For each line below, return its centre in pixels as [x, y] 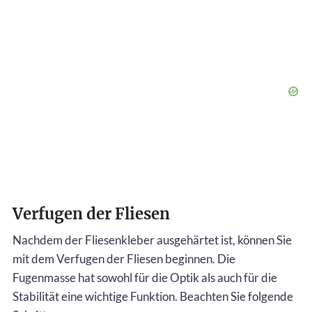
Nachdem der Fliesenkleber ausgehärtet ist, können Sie [152, 240]
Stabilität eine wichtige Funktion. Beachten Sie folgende [153, 296]
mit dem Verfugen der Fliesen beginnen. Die [124, 258]
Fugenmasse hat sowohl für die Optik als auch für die [145, 277]
